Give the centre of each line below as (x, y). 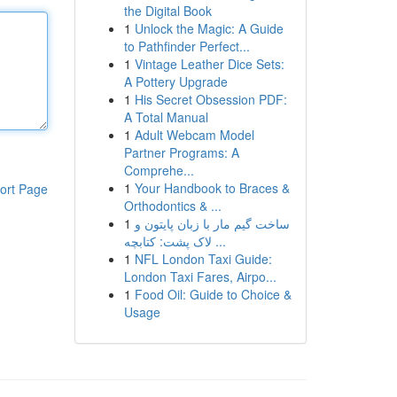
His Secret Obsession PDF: (210, 99)
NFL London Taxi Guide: (203, 259)
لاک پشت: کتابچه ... (218, 241)
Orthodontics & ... (172, 206)
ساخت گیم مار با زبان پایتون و (212, 223)
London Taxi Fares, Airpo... (200, 276)
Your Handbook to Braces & (212, 188)
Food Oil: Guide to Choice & (213, 294)
